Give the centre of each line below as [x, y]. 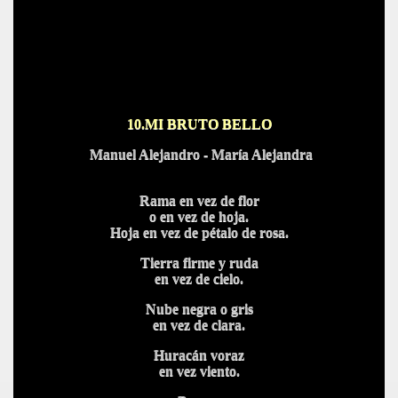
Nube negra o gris [199, 309]
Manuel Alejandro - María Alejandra [199, 154]
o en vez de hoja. [199, 216]
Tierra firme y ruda [199, 263]
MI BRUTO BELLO [208, 124]
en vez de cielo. [199, 279]
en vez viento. [199, 371]
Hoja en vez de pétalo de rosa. [199, 232]
